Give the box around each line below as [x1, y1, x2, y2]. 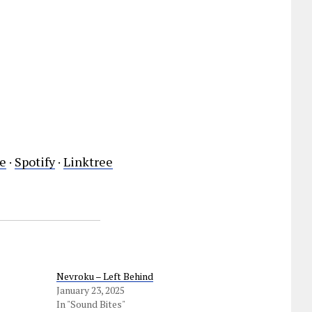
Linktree [63, 153, 113, 171]
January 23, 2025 [56, 283, 125, 297]
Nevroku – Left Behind [56, 270, 153, 283]
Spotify [15, 153, 55, 171]
